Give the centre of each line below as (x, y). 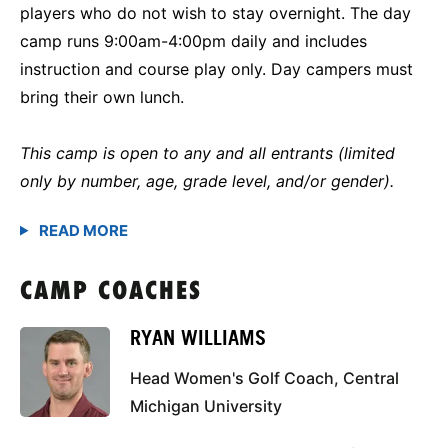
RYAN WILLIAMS (198, 337)
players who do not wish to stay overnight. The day (215, 12)
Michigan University (206, 405)
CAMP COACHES (111, 292)
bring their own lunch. (102, 96)
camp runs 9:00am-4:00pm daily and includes (193, 40)
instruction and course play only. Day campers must (216, 68)
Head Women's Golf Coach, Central (264, 377)
